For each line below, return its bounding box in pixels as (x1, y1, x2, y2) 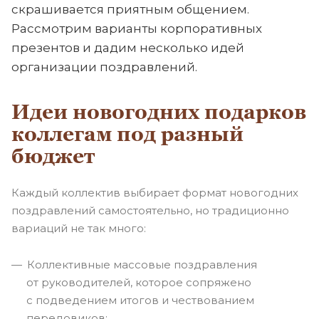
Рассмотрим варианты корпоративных (11, 21, 262, 36)
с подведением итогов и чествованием (26, 293, 254, 308)
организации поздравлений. (11, 60, 197, 75)
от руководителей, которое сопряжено (26, 276, 251, 290)
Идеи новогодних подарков (11, 100, 306, 124)
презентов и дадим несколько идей (11, 41, 244, 56)
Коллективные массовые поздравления (27, 258, 257, 272)
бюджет (11, 145, 95, 168)
